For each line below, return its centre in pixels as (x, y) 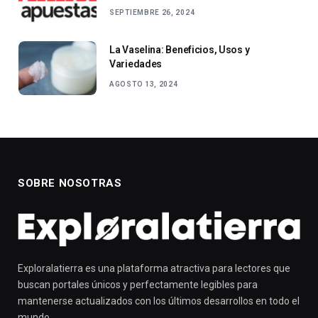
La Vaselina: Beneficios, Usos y (180, 50)
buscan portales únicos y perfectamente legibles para (138, 285)
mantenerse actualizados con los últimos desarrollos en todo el (159, 301)
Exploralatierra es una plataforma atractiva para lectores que (154, 269)
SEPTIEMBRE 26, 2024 (152, 13)
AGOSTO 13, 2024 (144, 84)
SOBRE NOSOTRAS (70, 183)
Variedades (136, 64)
